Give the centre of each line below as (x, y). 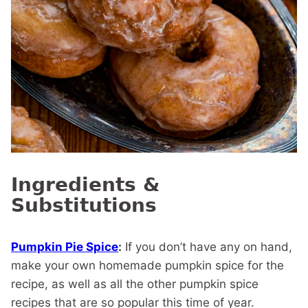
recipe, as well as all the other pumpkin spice (135, 284)
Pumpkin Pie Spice (65, 246)
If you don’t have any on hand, (207, 246)
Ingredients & (85, 184)
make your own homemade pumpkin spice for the (147, 265)
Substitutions (84, 205)
